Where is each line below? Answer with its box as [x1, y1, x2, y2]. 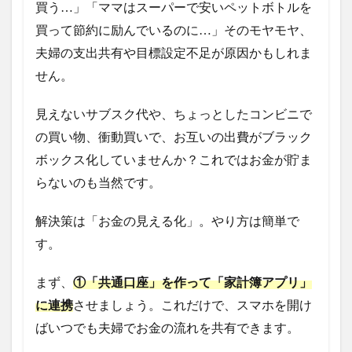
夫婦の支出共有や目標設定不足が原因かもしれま [35, 46, 312, 60]
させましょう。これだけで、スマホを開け [73, 299, 312, 312]
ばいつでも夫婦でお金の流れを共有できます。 [35, 321, 299, 335]
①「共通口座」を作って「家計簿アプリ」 [73, 276, 312, 289]
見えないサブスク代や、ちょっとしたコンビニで [35, 108, 312, 121]
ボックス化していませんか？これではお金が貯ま [35, 153, 312, 167]
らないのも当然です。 [35, 176, 161, 189]
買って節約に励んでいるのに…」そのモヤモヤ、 [35, 24, 312, 37]
